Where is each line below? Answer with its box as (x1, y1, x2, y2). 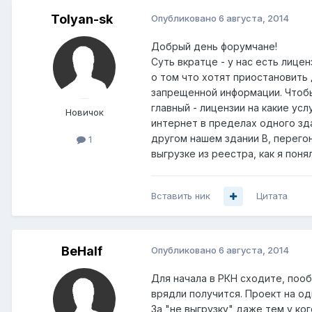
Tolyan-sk (50, 12, 113, 27)
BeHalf (61, 244, 102, 259)
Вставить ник (151, 190, 210, 202)
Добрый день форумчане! (151, 40, 277, 53)
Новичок (65, 107, 104, 118)
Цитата (256, 190, 288, 202)
